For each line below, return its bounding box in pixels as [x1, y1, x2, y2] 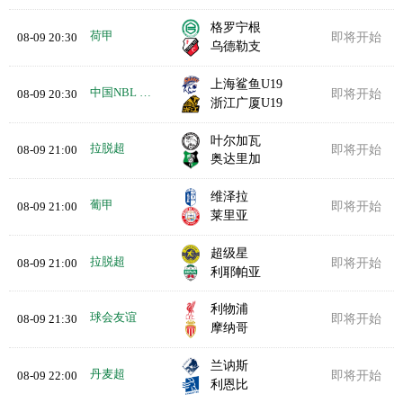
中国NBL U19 [139, 85, 151, 99]
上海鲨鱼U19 [210, 76, 283, 91]
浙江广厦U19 [210, 95, 283, 110]
